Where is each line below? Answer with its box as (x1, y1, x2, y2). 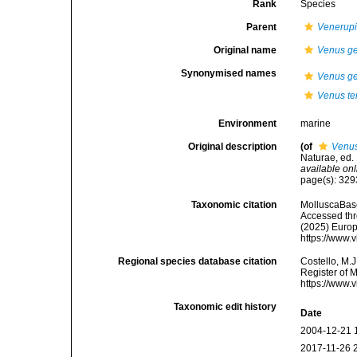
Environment (218, 118, 277, 129)
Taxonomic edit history (174, 301, 277, 313)
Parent (246, 22, 277, 33)
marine (300, 118, 331, 129)
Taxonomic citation (191, 199, 277, 211)
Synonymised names (181, 68, 277, 79)
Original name (214, 45, 277, 56)
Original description (188, 141, 277, 152)
